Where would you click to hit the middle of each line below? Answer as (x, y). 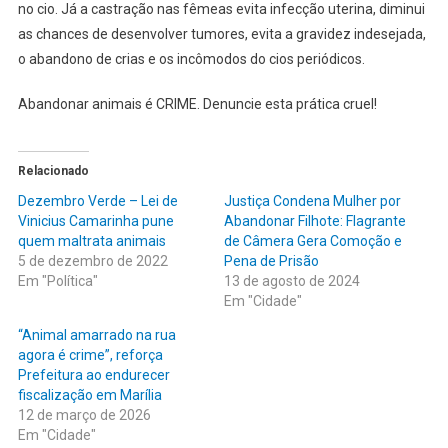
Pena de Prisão (271, 261)
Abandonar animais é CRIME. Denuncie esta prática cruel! (197, 104)
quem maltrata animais (91, 241)
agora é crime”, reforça (90, 355)
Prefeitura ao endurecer (93, 375)
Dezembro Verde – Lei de (97, 201)
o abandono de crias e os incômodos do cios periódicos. (191, 59)
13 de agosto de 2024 (292, 281)
